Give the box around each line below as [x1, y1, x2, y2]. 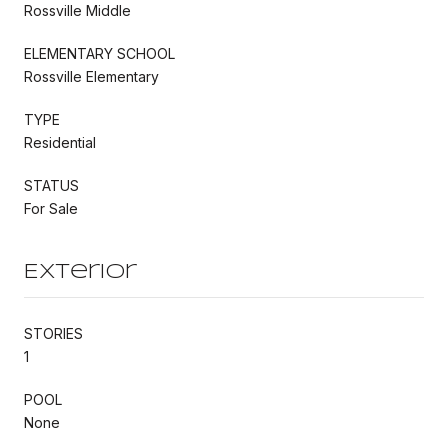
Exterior [24, 262, 137, 282]
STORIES [24, 324, 83, 342]
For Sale [24, 199, 78, 217]
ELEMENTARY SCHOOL [24, 44, 175, 62]
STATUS [24, 176, 79, 194]
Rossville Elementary [24, 67, 159, 85]
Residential [24, 133, 96, 151]
